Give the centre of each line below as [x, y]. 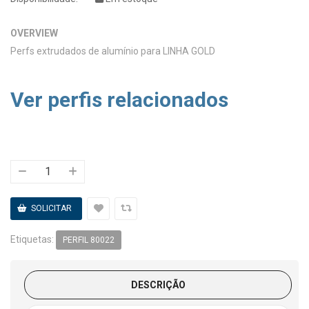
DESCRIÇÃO [158, 285]
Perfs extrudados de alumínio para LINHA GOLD [113, 51]
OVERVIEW [34, 33]
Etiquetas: [33, 239]
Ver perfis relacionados [119, 99]
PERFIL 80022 [89, 240]
